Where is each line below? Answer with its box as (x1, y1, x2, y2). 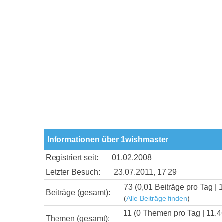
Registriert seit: (46, 153, 98, 162)
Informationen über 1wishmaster (47, 135, 168, 144)
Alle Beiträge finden (126, 194, 187, 202)
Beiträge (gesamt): (46, 188, 110, 197)
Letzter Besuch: (46, 167, 100, 176)
